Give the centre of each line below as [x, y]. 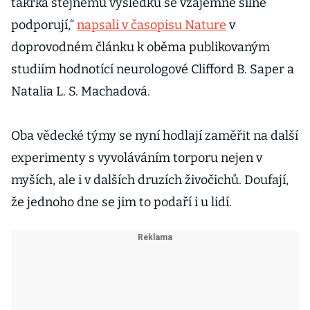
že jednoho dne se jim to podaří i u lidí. [121, 202]
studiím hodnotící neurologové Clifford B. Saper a [153, 69]
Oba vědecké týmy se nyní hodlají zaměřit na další [155, 136]
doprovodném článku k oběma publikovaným [140, 47]
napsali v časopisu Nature [152, 25]
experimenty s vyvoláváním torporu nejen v [137, 158]
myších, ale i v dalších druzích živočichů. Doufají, [150, 180]
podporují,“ [44, 25]
